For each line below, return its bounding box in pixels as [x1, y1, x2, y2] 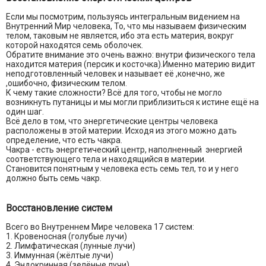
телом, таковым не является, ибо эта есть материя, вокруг [6, 31, 234, 41]
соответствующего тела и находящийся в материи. [6, 154, 206, 164]
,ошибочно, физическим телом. [6, 78, 127, 88]
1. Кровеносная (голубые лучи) [6, 232, 127, 242]
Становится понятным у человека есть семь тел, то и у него [6, 164, 239, 174]
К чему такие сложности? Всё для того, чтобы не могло [6, 88, 222, 98]
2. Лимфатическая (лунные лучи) [6, 241, 135, 251]
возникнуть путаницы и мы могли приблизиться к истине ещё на [6, 97, 259, 107]
